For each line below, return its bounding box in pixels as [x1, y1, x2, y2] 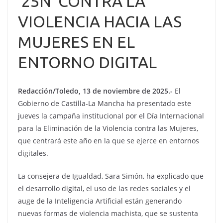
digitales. [18, 148, 48, 158]
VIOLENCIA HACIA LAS [18, 12, 182, 30]
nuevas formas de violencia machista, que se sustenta [18, 209, 198, 218]
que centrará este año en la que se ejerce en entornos [18, 136, 199, 145]
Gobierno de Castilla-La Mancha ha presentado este [18, 99, 191, 108]
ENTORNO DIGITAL [18, 53, 157, 71]
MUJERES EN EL [18, 33, 135, 51]
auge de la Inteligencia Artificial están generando [18, 196, 182, 206]
